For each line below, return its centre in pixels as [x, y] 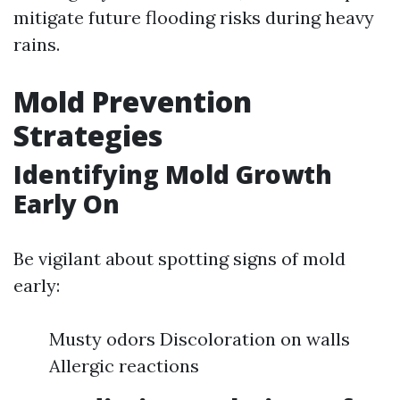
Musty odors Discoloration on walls [200, 338]
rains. [37, 44]
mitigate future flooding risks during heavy [194, 17]
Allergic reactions [124, 365]
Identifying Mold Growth [173, 174]
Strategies [88, 135]
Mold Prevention [133, 101]
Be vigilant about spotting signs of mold [179, 258]
